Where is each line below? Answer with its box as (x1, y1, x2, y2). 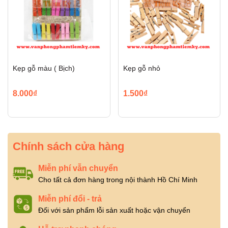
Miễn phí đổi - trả (38, 194, 102, 203)
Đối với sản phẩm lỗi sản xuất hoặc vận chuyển (38, 206, 190, 214)
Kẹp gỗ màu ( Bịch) (13, 64, 75, 72)
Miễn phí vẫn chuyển (38, 163, 118, 173)
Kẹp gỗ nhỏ (123, 64, 160, 72)
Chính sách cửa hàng (13, 139, 124, 153)
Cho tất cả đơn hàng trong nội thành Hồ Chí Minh (38, 175, 197, 184)
